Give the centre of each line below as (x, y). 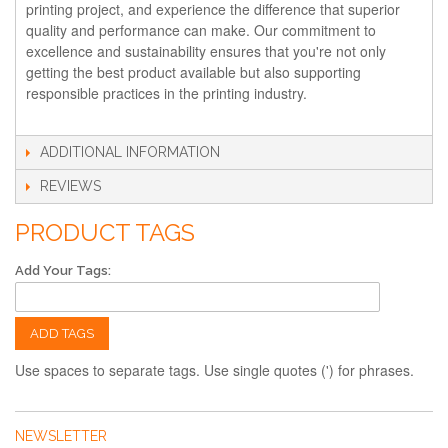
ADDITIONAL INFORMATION (130, 151)
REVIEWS (70, 185)
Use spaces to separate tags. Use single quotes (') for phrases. (214, 369)
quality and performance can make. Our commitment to (201, 29)
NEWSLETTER (61, 435)
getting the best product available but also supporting (193, 71)
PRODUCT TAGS (105, 232)
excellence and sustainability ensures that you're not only (206, 50)
